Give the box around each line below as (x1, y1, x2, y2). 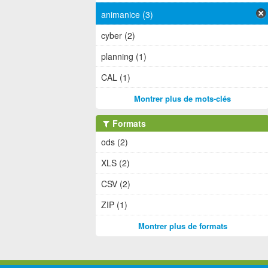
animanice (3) (101, 8, 153, 20)
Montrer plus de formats (138, 220, 227, 232)
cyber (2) (101, 29, 135, 41)
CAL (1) (101, 71, 130, 83)
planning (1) (101, 50, 147, 62)
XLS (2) (101, 156, 130, 169)
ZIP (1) (101, 198, 127, 211)
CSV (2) (101, 177, 130, 190)
